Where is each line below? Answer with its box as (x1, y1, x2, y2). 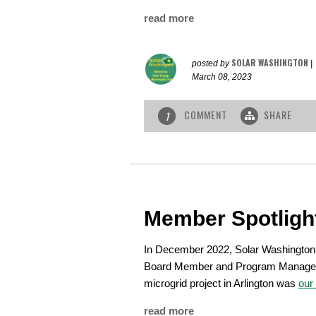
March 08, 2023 (192, 72, 252, 83)
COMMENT (181, 107, 230, 123)
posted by (192, 59, 231, 69)
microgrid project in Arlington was (144, 277, 298, 290)
